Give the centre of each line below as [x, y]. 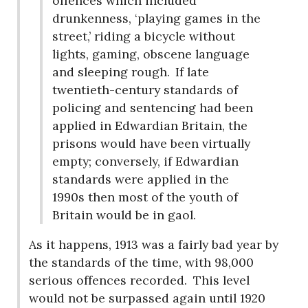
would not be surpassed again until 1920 [147, 298]
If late [191, 71]
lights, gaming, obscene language [151, 54]
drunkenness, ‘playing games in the [156, 18]
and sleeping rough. [111, 71]
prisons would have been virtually [151, 143]
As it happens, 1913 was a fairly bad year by [154, 245]
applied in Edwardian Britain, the [150, 125]
